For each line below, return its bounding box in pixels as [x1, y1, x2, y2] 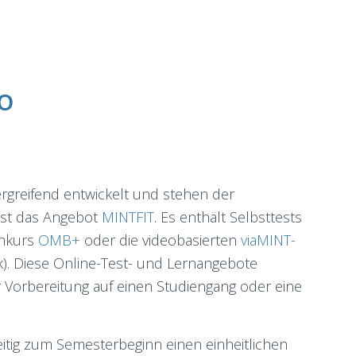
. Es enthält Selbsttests [154, 207, 302, 226]
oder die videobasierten [80, 230, 241, 250]
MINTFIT [102, 207, 154, 226]
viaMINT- [241, 230, 296, 250]
